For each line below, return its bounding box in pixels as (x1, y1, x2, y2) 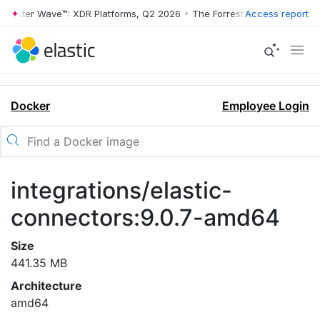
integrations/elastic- (11, 176, 232, 204)
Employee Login (222, 99, 309, 113)
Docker (11, 99, 50, 113)
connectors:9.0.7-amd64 (11, 204, 280, 231)
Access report (245, 7, 309, 19)
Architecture (11, 279, 82, 293)
